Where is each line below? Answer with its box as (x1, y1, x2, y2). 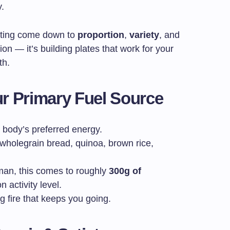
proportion (78, 30, 124, 41)
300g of (109, 166, 141, 177)
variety (129, 30, 159, 41)
